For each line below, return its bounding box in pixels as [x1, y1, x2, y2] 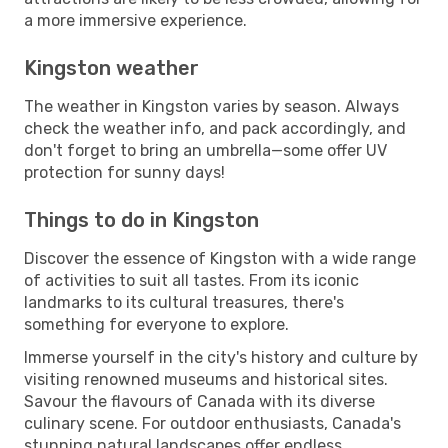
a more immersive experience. [24, 10, 247, 30]
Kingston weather [24, 55, 199, 80]
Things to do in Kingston [24, 207, 259, 232]
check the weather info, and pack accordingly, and [24, 118, 406, 138]
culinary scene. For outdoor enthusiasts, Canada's [24, 413, 401, 433]
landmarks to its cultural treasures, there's [24, 292, 344, 312]
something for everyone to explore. [24, 314, 289, 334]
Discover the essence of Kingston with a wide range [24, 248, 416, 268]
